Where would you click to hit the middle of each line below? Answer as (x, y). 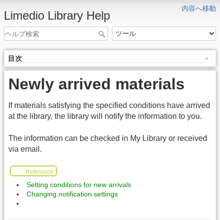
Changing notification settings (72, 194)
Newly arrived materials (96, 84)
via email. (25, 149)
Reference (39, 172)
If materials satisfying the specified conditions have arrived (109, 106)
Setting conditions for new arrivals (79, 185)
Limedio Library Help (57, 15)
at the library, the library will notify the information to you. (105, 116)
